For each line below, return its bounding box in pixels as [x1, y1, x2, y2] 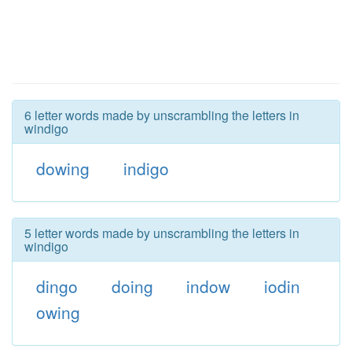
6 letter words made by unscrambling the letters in [24, 106, 299, 124]
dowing [35, 156, 90, 180]
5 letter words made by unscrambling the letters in [24, 224, 299, 242]
